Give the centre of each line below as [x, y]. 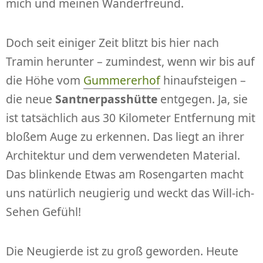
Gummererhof [122, 80]
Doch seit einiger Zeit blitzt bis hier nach [112, 43]
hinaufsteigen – [203, 80]
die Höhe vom [45, 80]
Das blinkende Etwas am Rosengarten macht [125, 174]
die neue [31, 99]
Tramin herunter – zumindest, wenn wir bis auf [130, 62]
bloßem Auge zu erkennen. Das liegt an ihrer [125, 137]
